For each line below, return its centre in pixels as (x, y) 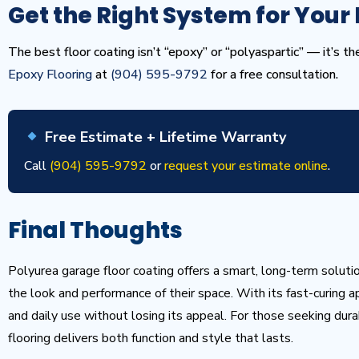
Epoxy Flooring (50, 75)
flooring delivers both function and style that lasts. (151, 338)
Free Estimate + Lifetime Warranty (163, 137)
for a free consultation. (273, 75)
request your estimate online (246, 166)
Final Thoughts (95, 230)
